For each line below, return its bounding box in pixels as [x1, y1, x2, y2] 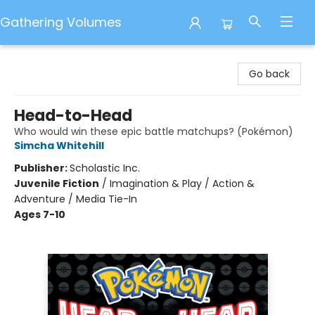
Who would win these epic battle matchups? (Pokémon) [14, 124, 293, 139]
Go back [249, 67, 290, 81]
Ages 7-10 [14, 207, 65, 221]
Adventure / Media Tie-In [14, 192, 137, 206]
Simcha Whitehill [14, 139, 104, 153]
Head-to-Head [14, 105, 132, 127]
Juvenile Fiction [14, 176, 99, 191]
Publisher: [14, 161, 70, 175]
